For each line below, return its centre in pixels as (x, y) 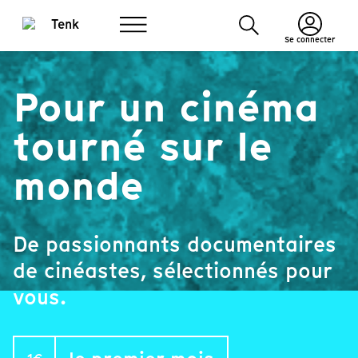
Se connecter (310, 40)
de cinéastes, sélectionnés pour (173, 270)
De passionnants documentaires (175, 244)
